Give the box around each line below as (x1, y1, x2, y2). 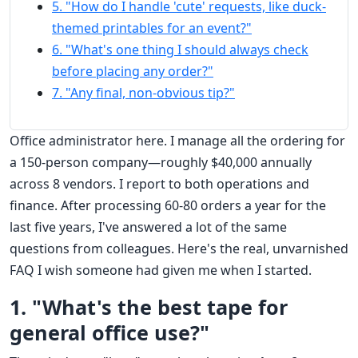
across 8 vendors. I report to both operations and (10, 175, 309, 193)
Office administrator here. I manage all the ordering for (10, 132, 345, 150)
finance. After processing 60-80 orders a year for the (10, 197, 326, 215)
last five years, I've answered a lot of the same (10, 218, 287, 237)
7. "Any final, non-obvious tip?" (52, 84, 235, 102)
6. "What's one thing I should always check (52, 41, 308, 59)
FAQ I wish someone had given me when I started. (10, 261, 312, 280)
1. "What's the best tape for (10, 293, 288, 321)
